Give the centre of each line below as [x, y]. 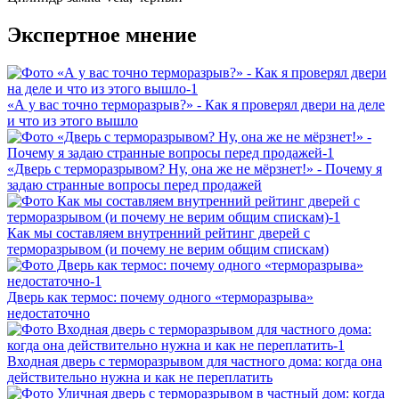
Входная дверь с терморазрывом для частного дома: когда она [195, 361]
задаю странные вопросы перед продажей [134, 184]
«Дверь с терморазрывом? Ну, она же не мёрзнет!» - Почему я [195, 168]
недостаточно [49, 313]
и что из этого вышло [73, 120]
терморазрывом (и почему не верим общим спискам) [168, 248]
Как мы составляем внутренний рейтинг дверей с [159, 232]
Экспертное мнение [102, 34]
